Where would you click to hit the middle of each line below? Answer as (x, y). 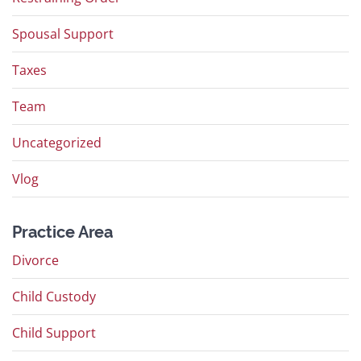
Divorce (35, 261)
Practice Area (62, 232)
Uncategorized (57, 143)
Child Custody (54, 297)
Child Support (54, 333)
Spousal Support (63, 34)
